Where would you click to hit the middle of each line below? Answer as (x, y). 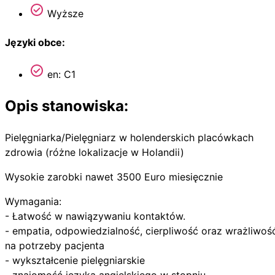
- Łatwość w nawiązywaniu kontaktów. (95, 216)
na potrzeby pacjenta (55, 245)
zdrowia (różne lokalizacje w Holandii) (95, 152)
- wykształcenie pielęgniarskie (75, 260)
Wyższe (64, 14)
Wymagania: (33, 201)
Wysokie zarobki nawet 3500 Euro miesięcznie (114, 176)
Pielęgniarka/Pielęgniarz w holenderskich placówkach (129, 137)
